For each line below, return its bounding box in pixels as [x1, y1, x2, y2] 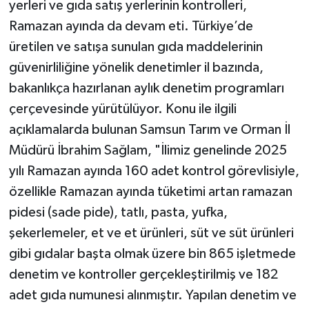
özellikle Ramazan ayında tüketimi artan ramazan [8, 184, 292, 199]
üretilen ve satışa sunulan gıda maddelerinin [8, 39, 263, 54]
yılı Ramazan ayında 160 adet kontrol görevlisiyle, [8, 163, 299, 178]
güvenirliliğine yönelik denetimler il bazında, [8, 60, 263, 74]
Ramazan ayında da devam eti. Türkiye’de [8, 19, 253, 33]
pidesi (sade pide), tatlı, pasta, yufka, [8, 205, 228, 219]
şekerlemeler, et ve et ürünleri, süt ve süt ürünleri [8, 226, 294, 240]
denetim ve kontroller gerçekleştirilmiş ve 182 [8, 267, 278, 281]
